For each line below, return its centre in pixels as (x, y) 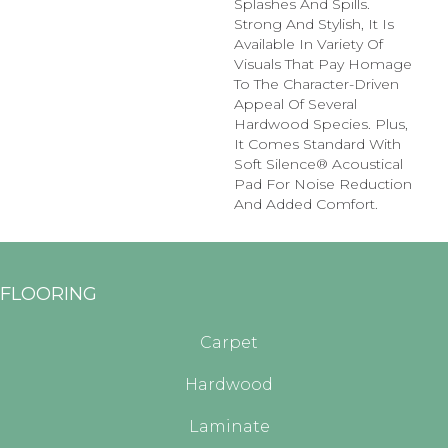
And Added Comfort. (306, 203)
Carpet (229, 342)
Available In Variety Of (308, 43)
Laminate (229, 426)
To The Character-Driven (316, 83)
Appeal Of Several (295, 103)
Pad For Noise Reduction (323, 183)
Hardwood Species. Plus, (321, 123)
